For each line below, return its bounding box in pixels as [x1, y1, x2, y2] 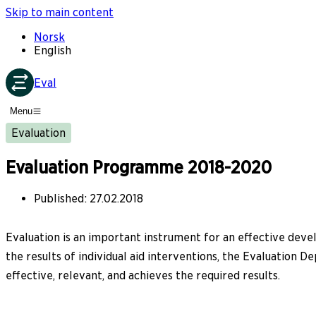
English [34, 44, 71, 57]
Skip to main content [6, 6, 114, 19]
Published [34, 191, 84, 205]
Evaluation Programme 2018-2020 [6, 157, 272, 178]
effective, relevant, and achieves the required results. [6, 268, 280, 282]
